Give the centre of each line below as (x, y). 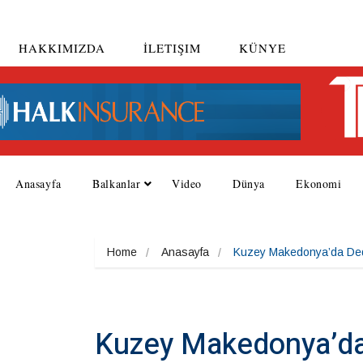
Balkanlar (117, 184)
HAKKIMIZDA (62, 47)
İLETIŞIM (172, 47)
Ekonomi (319, 184)
